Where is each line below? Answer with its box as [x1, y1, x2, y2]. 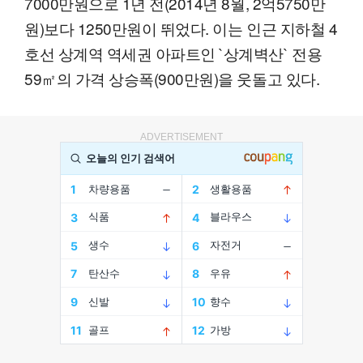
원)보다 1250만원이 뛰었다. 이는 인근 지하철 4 [24, 16, 338, 39]
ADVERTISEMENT [140, 130, 223, 143]
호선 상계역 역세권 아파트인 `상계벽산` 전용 [24, 41, 322, 64]
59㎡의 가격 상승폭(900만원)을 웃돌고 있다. [24, 66, 320, 89]
